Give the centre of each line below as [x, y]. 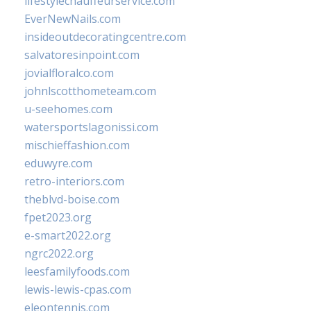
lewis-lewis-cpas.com [78, 289]
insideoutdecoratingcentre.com [105, 37]
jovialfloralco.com [69, 73]
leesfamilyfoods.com [77, 271]
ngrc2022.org [59, 253]
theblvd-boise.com [72, 199]
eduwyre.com [58, 163]
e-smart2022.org [68, 235]
